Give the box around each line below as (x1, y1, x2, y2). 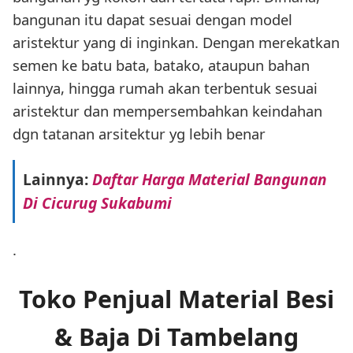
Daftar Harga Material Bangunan (91, 169, 327, 190)
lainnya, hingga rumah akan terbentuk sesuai (13, 78, 318, 98)
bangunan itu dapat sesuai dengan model (13, 9, 292, 30)
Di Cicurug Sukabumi (22, 192, 172, 214)
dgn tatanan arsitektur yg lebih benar (13, 124, 266, 144)
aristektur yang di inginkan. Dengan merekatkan (13, 32, 340, 53)
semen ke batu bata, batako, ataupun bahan (13, 55, 310, 76)
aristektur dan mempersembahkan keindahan (13, 101, 322, 121)
